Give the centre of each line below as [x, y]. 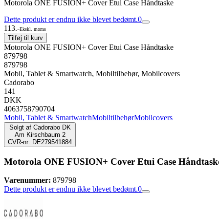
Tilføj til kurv [25, 38]
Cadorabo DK [52, 127]
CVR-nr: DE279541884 [40, 142]
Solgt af [20, 127]
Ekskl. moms [33, 29]
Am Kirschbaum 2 [40, 135]
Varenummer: [27, 180]
